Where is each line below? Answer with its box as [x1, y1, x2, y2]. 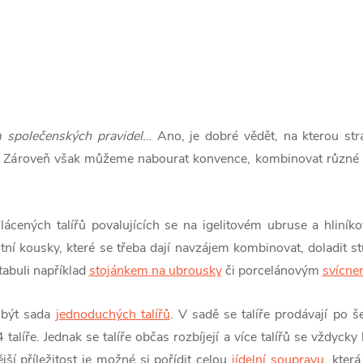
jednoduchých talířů [55, 305, 170, 324]
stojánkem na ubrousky [88, 262, 222, 280]
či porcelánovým [221, 262, 322, 280]
